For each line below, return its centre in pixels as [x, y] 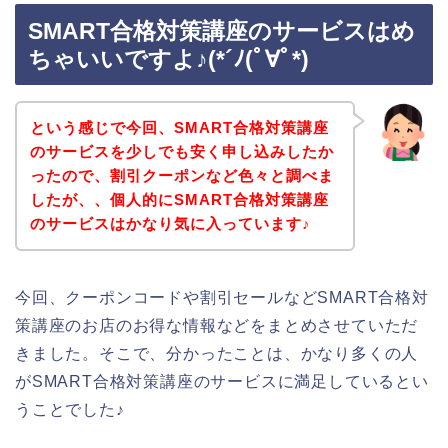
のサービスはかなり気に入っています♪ [170, 223]
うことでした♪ [70, 409]
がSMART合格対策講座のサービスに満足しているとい [222, 381]
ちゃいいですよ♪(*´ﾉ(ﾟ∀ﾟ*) [168, 59]
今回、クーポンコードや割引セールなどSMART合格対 [222, 297]
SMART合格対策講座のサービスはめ [221, 31]
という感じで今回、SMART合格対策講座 [179, 127]
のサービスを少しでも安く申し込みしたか [181, 151]
